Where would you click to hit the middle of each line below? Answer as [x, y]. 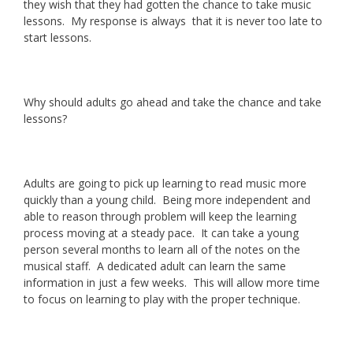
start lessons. [59, 37]
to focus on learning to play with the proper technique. [163, 299]
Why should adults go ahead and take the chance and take [173, 102]
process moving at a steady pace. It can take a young [161, 232]
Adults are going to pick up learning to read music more [165, 183]
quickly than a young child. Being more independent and [167, 199]
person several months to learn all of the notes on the [162, 249]
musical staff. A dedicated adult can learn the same [155, 266]
